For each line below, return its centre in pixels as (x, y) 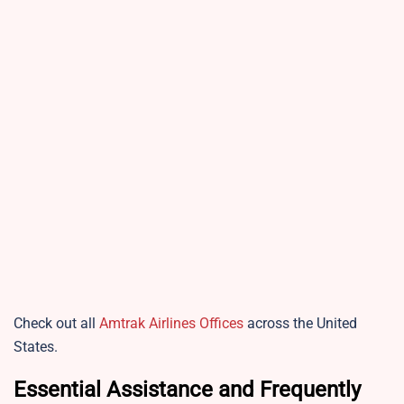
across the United (300, 324)
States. (36, 347)
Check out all (56, 324)
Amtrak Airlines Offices (171, 324)
